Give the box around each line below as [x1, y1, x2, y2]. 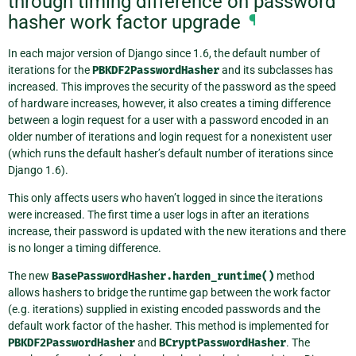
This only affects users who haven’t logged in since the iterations [8, 192, 323, 205]
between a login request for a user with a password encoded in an [8, 114, 329, 127]
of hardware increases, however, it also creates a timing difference [8, 97, 331, 110]
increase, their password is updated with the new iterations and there [8, 225, 346, 238]
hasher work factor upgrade [8, 10, 241, 33]
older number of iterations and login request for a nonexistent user [8, 130, 332, 144]
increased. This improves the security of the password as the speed [8, 80, 336, 94]
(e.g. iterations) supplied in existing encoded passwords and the [8, 303, 320, 316]
